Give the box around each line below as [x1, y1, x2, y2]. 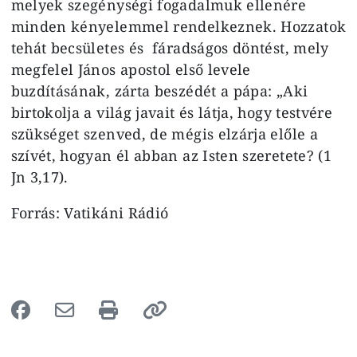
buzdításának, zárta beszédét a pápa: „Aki [10, 80, 308, 100]
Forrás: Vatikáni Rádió [10, 202, 169, 222]
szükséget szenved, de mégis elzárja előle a [10, 124, 318, 143]
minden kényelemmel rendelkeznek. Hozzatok [10, 16, 347, 36]
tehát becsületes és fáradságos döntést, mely [10, 37, 329, 57]
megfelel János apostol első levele [10, 59, 251, 79]
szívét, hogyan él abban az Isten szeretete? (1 [10, 145, 332, 165]
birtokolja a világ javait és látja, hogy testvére [10, 102, 333, 122]
